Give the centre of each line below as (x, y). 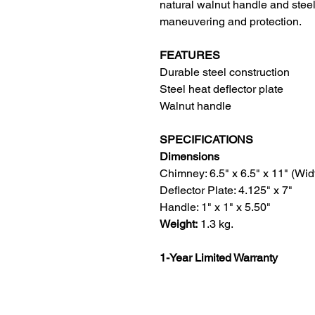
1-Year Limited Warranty (219, 258)
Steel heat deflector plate (221, 89)
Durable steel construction (225, 72)
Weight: (180, 224)
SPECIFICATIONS (206, 140)
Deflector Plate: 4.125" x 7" (226, 191)
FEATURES (190, 56)
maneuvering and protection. (231, 22)
